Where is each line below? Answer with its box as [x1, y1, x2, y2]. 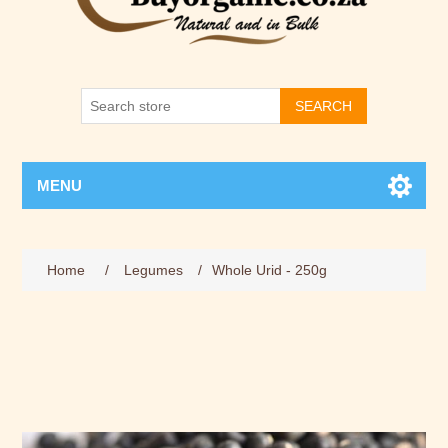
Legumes [124, 262, 184, 278]
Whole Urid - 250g [212, 262, 328, 278]
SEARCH [295, 98, 352, 114]
